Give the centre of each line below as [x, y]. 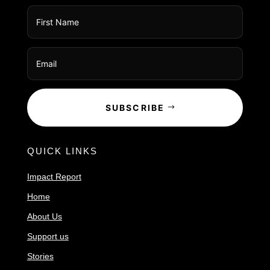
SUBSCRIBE [135, 107]
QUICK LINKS [62, 151]
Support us [48, 236]
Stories [40, 256]
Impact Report [54, 176]
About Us [44, 216]
